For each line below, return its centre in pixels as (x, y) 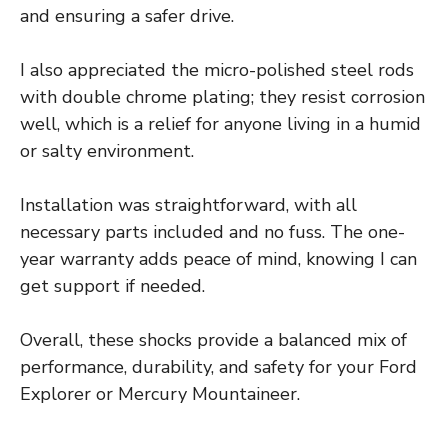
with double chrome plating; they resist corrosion (222, 96)
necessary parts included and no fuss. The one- (212, 231)
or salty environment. (107, 150)
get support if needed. (112, 285)
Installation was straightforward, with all (188, 204)
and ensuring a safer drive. (127, 15)
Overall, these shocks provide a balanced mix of (213, 339)
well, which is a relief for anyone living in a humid (220, 123)
